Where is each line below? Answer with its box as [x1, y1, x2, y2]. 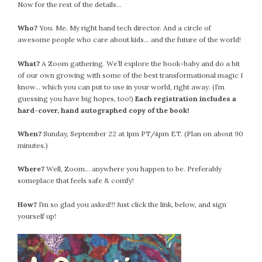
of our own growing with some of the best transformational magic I [18, 70, 243, 80]
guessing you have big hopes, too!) [18, 94, 133, 103]
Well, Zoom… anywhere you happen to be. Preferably [44, 164, 222, 174]
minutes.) [18, 141, 48, 150]
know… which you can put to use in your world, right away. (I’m [18, 82, 225, 91]
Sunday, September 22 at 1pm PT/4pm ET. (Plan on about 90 [42, 129, 243, 139]
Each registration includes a [133, 94, 236, 103]
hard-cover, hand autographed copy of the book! [18, 105, 189, 115]
